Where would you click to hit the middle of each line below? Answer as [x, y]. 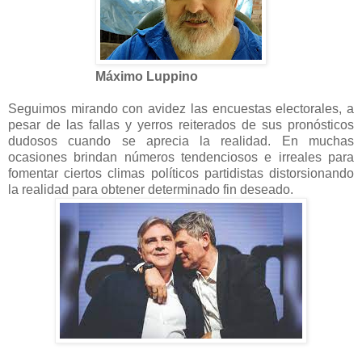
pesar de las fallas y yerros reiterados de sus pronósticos [181, 124]
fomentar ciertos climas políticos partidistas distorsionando [181, 173]
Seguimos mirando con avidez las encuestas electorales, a [181, 108]
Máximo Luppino [147, 76]
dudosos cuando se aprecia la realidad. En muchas [181, 141]
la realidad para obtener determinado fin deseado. [151, 189]
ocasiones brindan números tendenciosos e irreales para [181, 157]
